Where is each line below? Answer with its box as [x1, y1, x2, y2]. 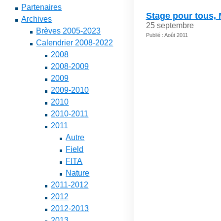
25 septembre [146, 21, 194, 30]
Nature [66, 169, 90, 177]
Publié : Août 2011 [146, 32, 188, 38]
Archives [21, 15, 52, 23]
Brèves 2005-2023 [36, 27, 101, 35]
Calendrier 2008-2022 [36, 38, 113, 47]
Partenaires [21, 3, 62, 11]
